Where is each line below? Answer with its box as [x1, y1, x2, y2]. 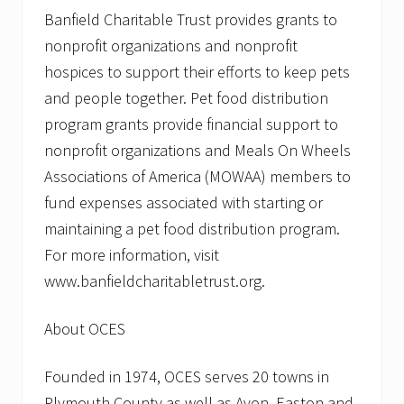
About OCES [44, 318, 125, 340]
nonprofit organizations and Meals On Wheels [44, 140, 351, 161]
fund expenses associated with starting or [44, 192, 323, 214]
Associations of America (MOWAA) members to [44, 166, 351, 188]
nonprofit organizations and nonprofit [44, 35, 298, 57]
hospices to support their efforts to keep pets [44, 61, 350, 83]
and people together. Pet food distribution [44, 87, 328, 109]
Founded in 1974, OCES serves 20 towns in [44, 366, 329, 388]
